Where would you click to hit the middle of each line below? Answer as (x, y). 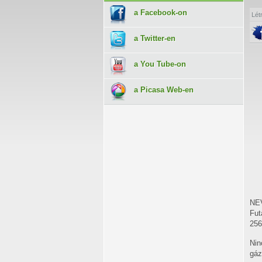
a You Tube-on (160, 64)
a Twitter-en (155, 38)
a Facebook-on (161, 13)
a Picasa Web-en (164, 90)
